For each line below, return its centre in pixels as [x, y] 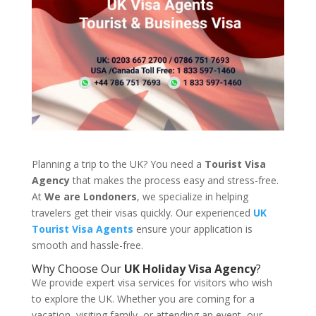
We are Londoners [90, 197]
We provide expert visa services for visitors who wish [152, 283]
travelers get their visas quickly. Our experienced [142, 213]
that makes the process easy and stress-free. [174, 181]
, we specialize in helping [192, 197]
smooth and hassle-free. [87, 245]
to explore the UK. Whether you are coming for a [143, 299]
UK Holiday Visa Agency [190, 269]
